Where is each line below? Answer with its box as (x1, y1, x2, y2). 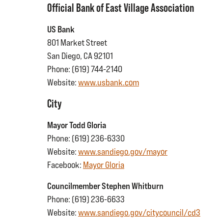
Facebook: (47, 160, 83, 170)
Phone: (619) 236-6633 (47, 194, 125, 204)
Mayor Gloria (83, 160, 124, 170)
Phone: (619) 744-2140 (47, 64, 122, 74)
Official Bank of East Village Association (47, 1, 194, 14)
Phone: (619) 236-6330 (47, 133, 125, 143)
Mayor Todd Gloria (47, 120, 106, 130)
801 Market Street (47, 37, 107, 48)
